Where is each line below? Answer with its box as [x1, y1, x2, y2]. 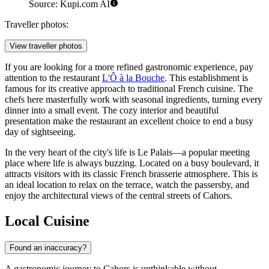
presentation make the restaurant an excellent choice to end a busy [5, 115, 253, 126]
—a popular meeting [172, 147, 250, 157]
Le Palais [138, 147, 172, 157]
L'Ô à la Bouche [102, 72, 165, 83]
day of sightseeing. [5, 126, 76, 137]
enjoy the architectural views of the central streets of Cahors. [5, 190, 232, 201]
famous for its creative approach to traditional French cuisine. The [5, 83, 253, 94]
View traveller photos [10, 41, 82, 50]
